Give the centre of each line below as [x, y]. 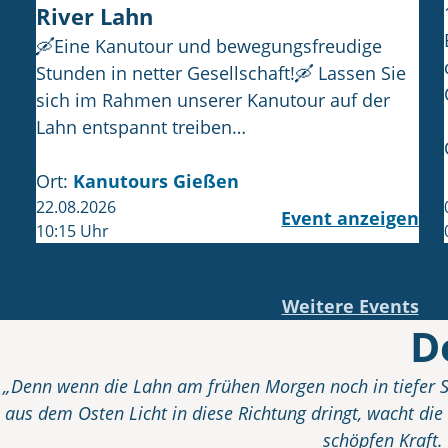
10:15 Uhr [72, 230]
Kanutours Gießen [156, 180]
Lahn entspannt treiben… [141, 126]
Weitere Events [350, 305]
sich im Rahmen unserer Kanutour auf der [213, 99]
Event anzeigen [350, 218]
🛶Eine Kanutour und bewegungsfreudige [209, 45]
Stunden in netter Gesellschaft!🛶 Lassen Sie [221, 72]
